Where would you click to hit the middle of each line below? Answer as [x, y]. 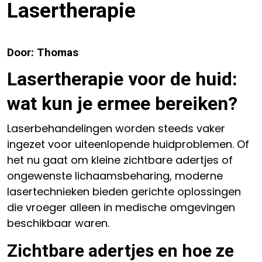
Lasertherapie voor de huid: [122, 79]
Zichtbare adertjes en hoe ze [120, 251]
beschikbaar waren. [58, 223]
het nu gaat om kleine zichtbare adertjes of [120, 160]
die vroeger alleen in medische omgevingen [121, 207]
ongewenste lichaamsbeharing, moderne [115, 176]
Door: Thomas [43, 53]
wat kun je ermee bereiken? [122, 104]
